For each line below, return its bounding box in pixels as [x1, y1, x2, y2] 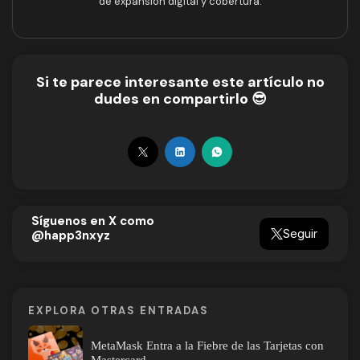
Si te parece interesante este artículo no [35, 72, 325, 92]
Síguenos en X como [31, 212, 154, 229]
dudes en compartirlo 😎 [93, 89, 267, 109]
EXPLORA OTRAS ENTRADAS [28, 304, 209, 318]
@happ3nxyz [31, 227, 110, 243]
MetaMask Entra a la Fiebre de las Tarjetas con [91, 339, 325, 353]
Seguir [282, 227, 317, 241]
